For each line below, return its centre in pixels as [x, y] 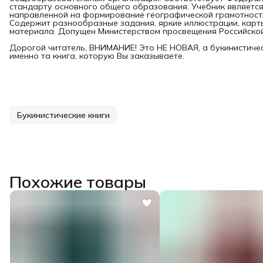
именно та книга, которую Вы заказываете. [97, 55]
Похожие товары [78, 181]
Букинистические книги [63, 115]
